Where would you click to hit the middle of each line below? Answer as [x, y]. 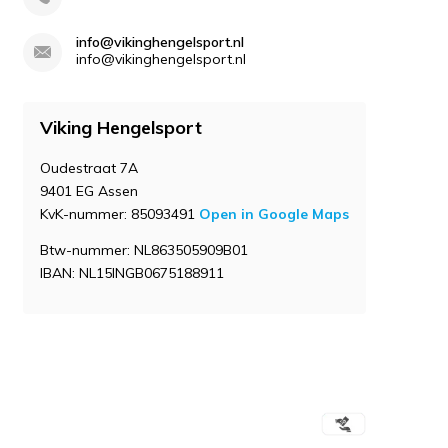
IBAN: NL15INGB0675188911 [132, 272]
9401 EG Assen [89, 190]
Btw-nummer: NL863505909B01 [144, 249]
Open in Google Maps [274, 213]
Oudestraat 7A [89, 167]
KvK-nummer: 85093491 [119, 213]
